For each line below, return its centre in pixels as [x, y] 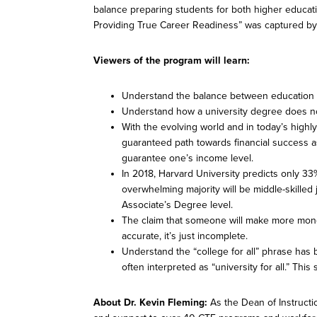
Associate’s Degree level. [177, 205]
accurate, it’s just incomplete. [185, 236]
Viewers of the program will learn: [172, 61]
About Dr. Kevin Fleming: [150, 303]
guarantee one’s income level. [188, 158]
